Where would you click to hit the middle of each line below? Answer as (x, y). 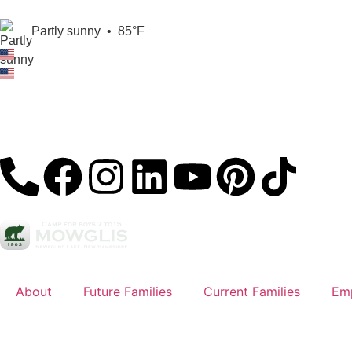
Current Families (252, 291)
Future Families (128, 291)
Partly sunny (66, 31)
